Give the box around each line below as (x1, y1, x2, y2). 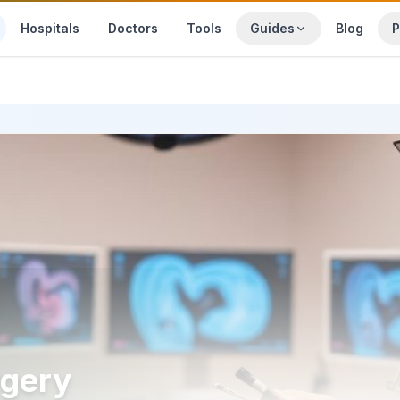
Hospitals (21, 20, 80, 36)
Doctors (108, 20, 159, 36)
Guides (250, 20, 296, 36)
